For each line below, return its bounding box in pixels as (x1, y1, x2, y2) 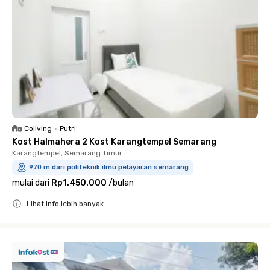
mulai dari (12, 178, 49, 188)
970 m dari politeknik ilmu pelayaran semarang (29, 163, 189, 171)
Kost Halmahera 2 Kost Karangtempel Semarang (12, 137, 216, 147)
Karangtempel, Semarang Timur (12, 149, 122, 157)
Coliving (24, 124, 52, 133)
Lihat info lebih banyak (27, 199, 104, 208)
